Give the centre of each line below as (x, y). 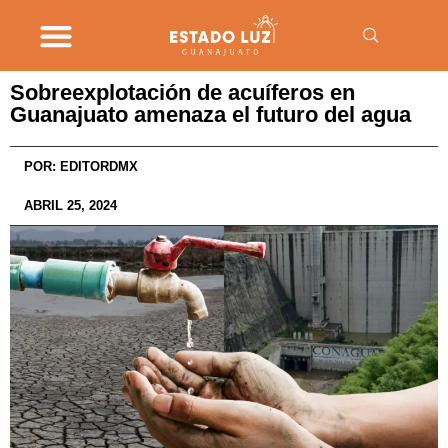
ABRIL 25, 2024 (70, 205)
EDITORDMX (97, 166)
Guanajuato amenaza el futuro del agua (210, 114)
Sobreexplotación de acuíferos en (182, 92)
